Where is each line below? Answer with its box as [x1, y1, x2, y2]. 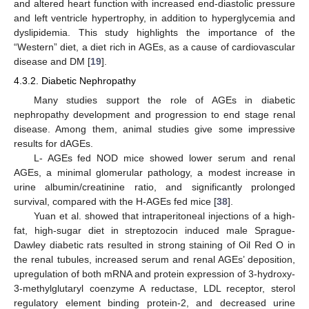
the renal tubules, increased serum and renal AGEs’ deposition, [14, 253, 295, 265]
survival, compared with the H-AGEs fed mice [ [14, 195, 217, 207]
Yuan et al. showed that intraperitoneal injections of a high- [33, 210, 295, 221]
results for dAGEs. [14, 137, 93, 149]
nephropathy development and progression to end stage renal [14, 108, 295, 120]
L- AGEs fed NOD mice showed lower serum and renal [33, 152, 295, 163]
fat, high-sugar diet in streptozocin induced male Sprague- [14, 224, 295, 236]
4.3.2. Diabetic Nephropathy [14, 75, 136, 87]
